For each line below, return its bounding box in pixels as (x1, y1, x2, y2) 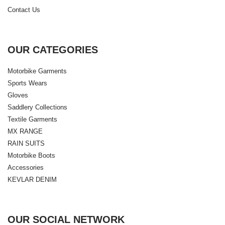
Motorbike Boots (8, 152, 55, 160)
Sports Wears (8, 79, 47, 87)
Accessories (8, 164, 44, 172)
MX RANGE (8, 128, 43, 136)
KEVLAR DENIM (8, 176, 57, 184)
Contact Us (8, 6, 40, 14)
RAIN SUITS (8, 140, 45, 148)
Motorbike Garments (8, 67, 67, 75)
